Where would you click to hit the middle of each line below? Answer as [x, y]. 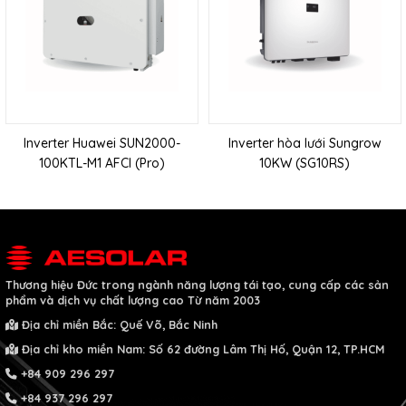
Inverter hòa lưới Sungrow [304, 144]
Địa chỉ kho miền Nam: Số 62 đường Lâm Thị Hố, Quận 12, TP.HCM [203, 349]
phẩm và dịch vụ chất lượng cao [97, 300]
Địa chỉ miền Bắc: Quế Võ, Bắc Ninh [120, 325]
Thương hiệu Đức [52, 285]
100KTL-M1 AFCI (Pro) [101, 164]
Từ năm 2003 [224, 300]
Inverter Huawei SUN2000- [101, 144]
